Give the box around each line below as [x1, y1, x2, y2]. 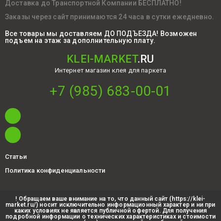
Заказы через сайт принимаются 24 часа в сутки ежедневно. [5, 13, 215, 21]
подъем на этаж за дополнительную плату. [5, 37, 155, 45]
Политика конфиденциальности [5, 166, 106, 174]
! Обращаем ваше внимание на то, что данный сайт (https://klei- [15, 195, 206, 202]
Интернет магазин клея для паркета [54, 67, 167, 74]
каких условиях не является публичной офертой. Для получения [14, 207, 207, 214]
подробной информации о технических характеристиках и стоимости [5, 213, 216, 220]
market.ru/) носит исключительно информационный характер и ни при [5, 201, 216, 208]
